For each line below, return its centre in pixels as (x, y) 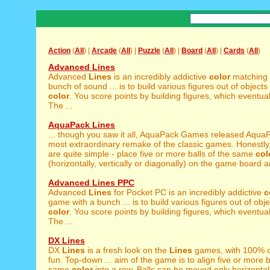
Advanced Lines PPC (91, 183)
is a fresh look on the (127, 250)
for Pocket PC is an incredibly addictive (188, 192)
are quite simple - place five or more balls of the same (152, 154)
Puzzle (149, 51)
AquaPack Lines (82, 125)
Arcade (104, 51)
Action (59, 51)
